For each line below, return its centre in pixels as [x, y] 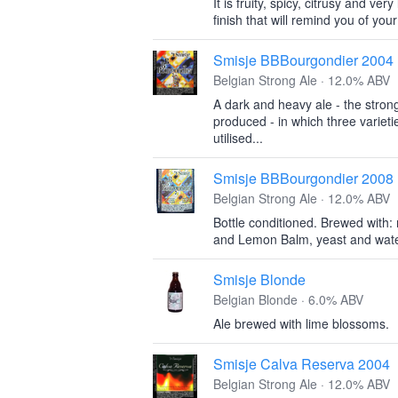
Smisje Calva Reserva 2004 [302, 364]
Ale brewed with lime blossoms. [301, 323]
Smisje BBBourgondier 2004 [303, 60]
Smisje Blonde [259, 279]
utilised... [238, 138]
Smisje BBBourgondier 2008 [303, 178]
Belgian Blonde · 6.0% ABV [288, 299]
